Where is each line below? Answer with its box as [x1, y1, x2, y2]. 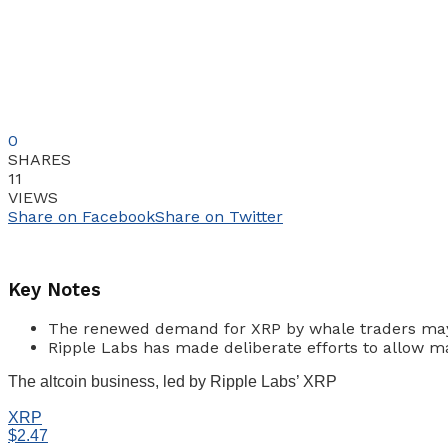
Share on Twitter [155, 206, 283, 226]
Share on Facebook [8, 206, 155, 226]
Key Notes [8, 278, 101, 301]
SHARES [8, 149, 71, 169]
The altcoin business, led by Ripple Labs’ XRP [8, 373, 337, 391]
